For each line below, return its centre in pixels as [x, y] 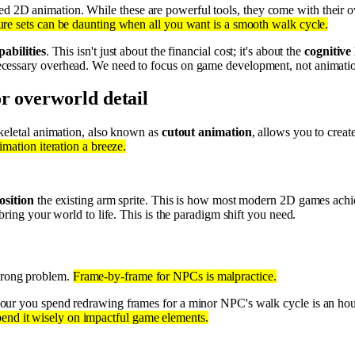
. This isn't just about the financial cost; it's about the [175, 51]
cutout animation [206, 132]
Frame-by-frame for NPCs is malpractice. [174, 276]
